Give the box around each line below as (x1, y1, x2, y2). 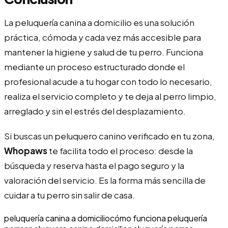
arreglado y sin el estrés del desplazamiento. (4, 105, 186, 117)
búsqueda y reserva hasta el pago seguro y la (4, 159, 184, 171)
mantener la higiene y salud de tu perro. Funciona (4, 46, 203, 58)
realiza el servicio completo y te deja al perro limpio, (4, 90, 216, 102)
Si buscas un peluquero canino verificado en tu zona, (4, 130, 215, 141)
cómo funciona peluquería (110, 212, 207, 223)
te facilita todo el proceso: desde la (47, 145, 193, 156)
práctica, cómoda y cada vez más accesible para (4, 31, 201, 43)
